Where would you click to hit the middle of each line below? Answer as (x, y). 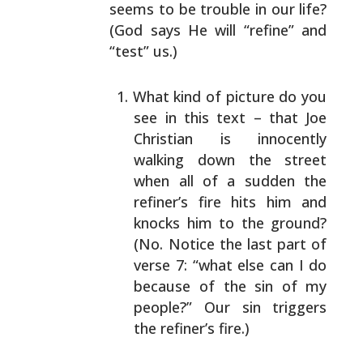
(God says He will (173, 30)
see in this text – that (216, 117)
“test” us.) (144, 51)
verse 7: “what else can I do (231, 265)
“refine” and (282, 30)
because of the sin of (216, 286)
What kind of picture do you (230, 96)
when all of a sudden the (231, 181)
